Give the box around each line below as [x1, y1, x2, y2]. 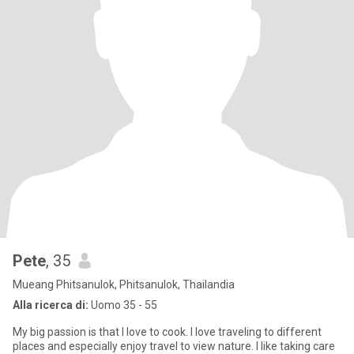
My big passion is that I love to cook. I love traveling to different [13, 326, 322, 338]
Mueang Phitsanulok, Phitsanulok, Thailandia [13, 278, 235, 291]
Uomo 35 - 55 [88, 299, 157, 311]
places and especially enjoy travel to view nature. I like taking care [13, 340, 335, 352]
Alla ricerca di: [13, 299, 88, 311]
